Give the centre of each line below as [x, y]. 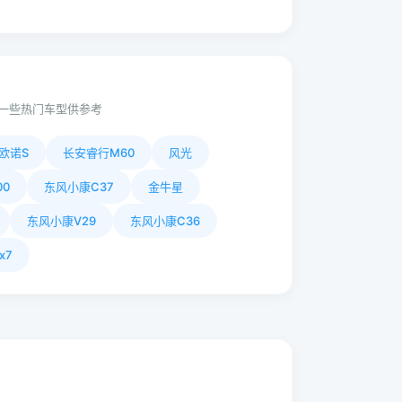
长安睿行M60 [98, 153]
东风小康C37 [79, 187]
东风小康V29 [61, 221]
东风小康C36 [165, 221]
